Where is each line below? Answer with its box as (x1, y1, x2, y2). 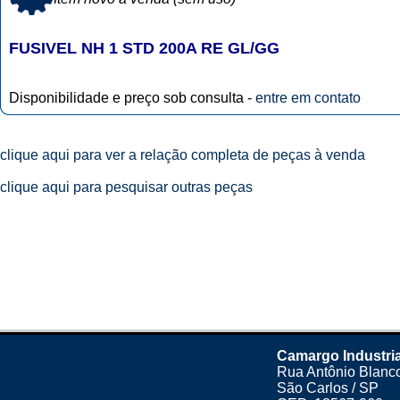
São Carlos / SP (277, 380, 379, 396)
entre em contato (255, 90, 361, 105)
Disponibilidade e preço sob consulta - (9, 90, 255, 105)
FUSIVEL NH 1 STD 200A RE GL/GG (9, 39, 279, 57)
